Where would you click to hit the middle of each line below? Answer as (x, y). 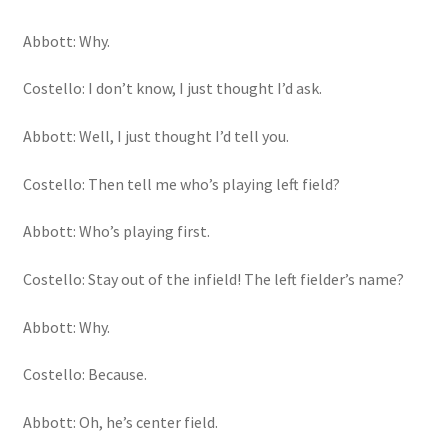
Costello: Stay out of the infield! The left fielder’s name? (213, 278)
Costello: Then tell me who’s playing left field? (181, 183)
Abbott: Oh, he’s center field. (120, 421)
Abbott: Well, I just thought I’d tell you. (155, 135)
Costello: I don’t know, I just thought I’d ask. (172, 88)
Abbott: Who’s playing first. (116, 231)
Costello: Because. (84, 374)
